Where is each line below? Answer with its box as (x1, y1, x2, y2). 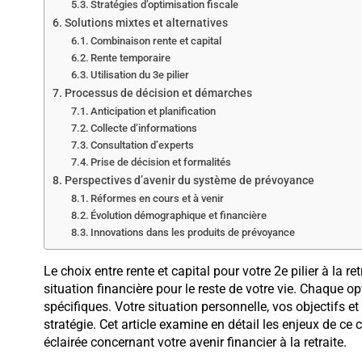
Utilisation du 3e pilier (90, 69, 190, 82)
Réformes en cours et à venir (90, 192, 225, 205)
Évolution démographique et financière (90, 209, 267, 222)
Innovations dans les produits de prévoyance (90, 226, 296, 239)
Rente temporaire (90, 52, 171, 65)
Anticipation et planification (90, 105, 217, 118)
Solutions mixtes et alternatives (64, 16, 228, 31)
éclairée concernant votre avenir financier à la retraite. (43, 335, 347, 351)
